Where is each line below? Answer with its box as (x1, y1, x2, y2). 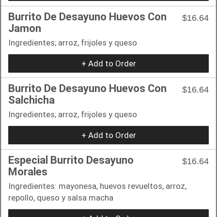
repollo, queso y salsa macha (8, 192, 113, 202)
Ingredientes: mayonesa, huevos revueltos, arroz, (8, 181, 186, 191)
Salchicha (8, 93, 55, 106)
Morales (8, 165, 47, 178)
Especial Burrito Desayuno (8, 154, 134, 166)
